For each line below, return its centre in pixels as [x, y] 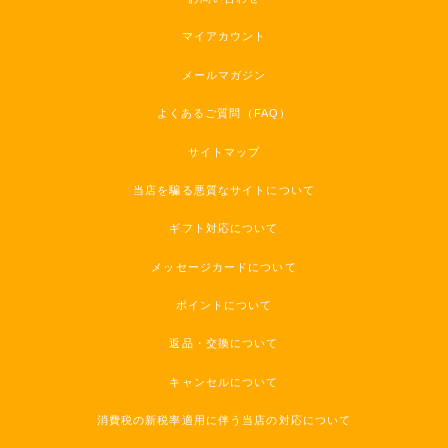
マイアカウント [224, 36]
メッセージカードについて [224, 266]
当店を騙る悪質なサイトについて [224, 189]
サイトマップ [224, 151]
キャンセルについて [224, 381]
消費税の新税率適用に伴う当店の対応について [224, 420]
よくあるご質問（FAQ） [224, 113]
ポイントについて [224, 305]
